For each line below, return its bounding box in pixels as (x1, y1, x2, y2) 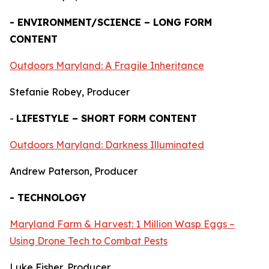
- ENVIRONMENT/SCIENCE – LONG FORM (10, 16, 212, 28)
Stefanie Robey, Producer (10, 86, 130, 98)
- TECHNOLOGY (10, 192, 86, 204)
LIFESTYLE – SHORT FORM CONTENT (16, 112, 197, 124)
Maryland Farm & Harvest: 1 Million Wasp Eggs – (10, 218, 235, 230)
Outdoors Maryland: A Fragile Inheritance (10, 59, 204, 71)
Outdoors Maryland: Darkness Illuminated (10, 139, 204, 151)
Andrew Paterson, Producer (10, 165, 138, 177)
